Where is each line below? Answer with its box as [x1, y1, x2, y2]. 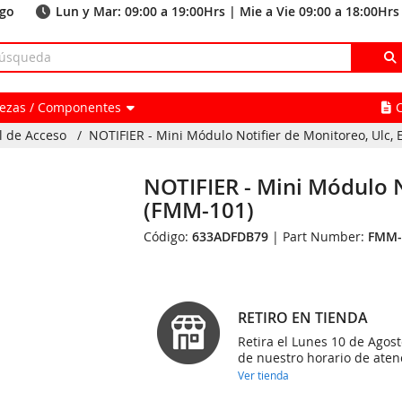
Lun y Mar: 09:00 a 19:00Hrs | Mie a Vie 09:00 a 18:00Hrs [56, 3, 399, 20]
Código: [144, 228, 193, 245]
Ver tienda [238, 368, 290, 382]
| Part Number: [268, 228, 369, 245]
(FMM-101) [144, 196, 255, 224]
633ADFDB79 [192, 228, 269, 245]
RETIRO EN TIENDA [238, 308, 369, 328]
